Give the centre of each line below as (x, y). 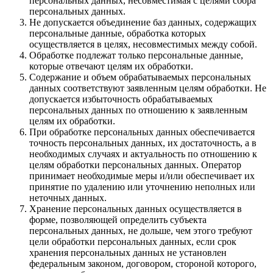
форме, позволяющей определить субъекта (118, 219)
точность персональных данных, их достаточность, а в (143, 143)
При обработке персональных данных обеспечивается (142, 132)
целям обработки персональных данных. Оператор (135, 165)
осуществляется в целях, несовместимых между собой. (143, 44)
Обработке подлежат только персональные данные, (136, 55)
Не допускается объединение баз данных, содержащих (143, 22)
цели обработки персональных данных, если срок (133, 241)
